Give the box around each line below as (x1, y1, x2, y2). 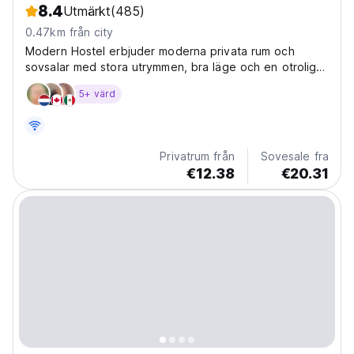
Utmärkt (62, 3, 111, 20)
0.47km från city (25, 25, 114, 40)
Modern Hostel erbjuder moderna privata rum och (25, 44, 295, 58)
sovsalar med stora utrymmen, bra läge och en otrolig (25, 60, 317, 74)
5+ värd (79, 88, 116, 100)
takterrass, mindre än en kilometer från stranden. (25, 76, 290, 90)
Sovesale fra (260, 149, 329, 164)
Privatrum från (160, 149, 235, 164)
